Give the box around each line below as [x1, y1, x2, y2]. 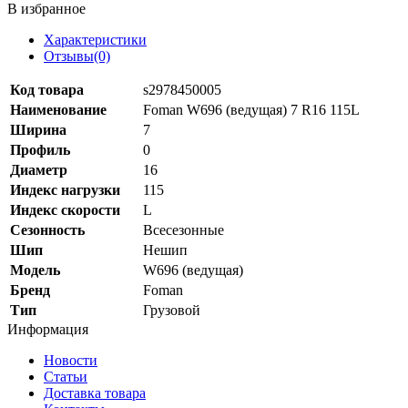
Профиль [10, 141, 70, 158]
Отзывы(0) [44, 47, 110, 64]
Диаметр [10, 161, 67, 178]
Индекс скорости [10, 201, 120, 218]
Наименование [10, 101, 107, 117]
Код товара [10, 81, 84, 97]
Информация [7, 321, 88, 337]
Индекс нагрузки [10, 181, 120, 198]
